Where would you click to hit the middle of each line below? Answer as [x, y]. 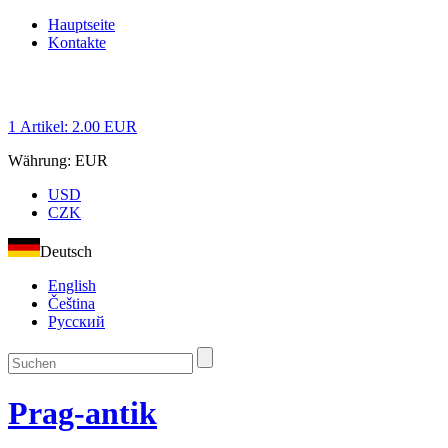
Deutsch [66, 251]
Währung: [41, 160]
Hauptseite [81, 24]
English [72, 285]
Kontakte [77, 42]
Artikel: [44, 126]
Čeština [71, 303]
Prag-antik [82, 413]
